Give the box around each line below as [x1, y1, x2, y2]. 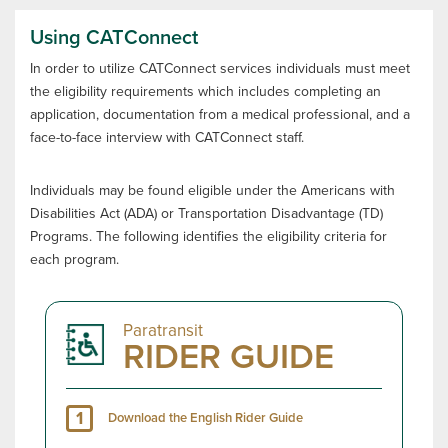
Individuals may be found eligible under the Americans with [30, 180, 395, 201]
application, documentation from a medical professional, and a [30, 104, 410, 125]
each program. [30, 249, 119, 270]
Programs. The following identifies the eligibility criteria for [30, 226, 387, 247]
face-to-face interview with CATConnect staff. [30, 127, 304, 148]
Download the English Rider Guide [108, 408, 303, 428]
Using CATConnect [30, 22, 198, 52]
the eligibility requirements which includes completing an [30, 81, 381, 102]
